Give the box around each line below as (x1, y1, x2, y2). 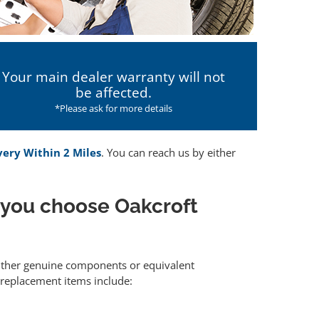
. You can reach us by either (101, 145, 236, 160)
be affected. (75, 83, 152, 102)
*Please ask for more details (55, 102, 173, 115)
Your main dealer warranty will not (2, 68, 226, 86)
